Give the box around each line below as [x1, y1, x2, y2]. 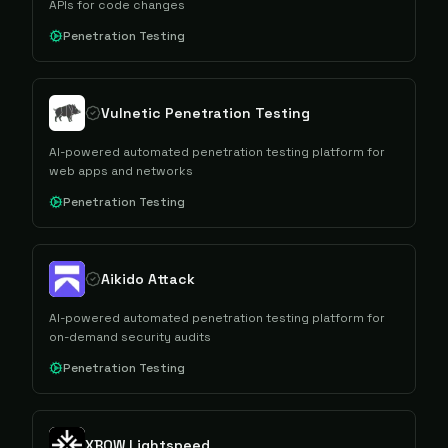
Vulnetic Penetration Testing [101, 104, 310, 122]
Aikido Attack [101, 270, 195, 288]
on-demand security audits [49, 329, 211, 345]
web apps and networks [49, 163, 193, 179]
